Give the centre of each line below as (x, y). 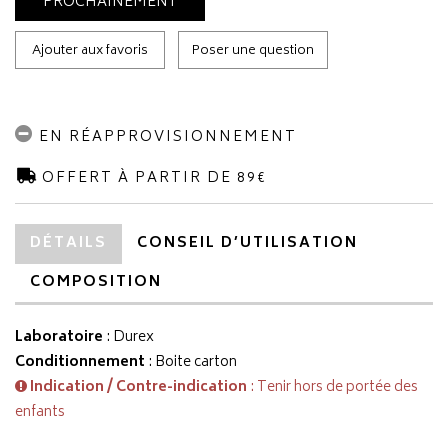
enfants (40, 412)
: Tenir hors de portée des (332, 387)
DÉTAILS (68, 243)
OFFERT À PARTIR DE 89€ (152, 178)
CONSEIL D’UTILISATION (247, 243)
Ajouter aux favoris (90, 51)
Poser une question (253, 51)
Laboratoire (59, 337)
